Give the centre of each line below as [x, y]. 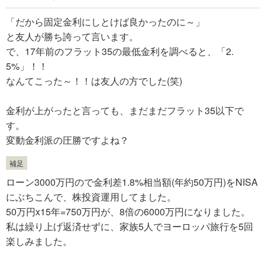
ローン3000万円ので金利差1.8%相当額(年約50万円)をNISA [132, 182]
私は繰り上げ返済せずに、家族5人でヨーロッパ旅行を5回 [130, 226]
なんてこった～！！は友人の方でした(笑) [94, 80]
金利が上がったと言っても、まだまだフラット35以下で [125, 110]
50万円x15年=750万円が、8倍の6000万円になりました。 [128, 211]
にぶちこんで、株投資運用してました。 [91, 196]
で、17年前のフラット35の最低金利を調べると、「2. [120, 51]
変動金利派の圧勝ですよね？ [67, 140]
